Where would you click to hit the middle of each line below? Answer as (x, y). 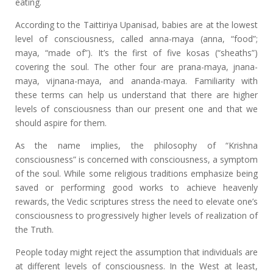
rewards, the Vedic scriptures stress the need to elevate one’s (136, 201)
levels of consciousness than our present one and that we (136, 109)
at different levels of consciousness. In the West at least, (136, 266)
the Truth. (34, 229)
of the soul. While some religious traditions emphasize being (136, 173)
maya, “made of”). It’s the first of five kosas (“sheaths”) (136, 53)
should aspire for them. (61, 123)
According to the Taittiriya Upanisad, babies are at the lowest (136, 25)
